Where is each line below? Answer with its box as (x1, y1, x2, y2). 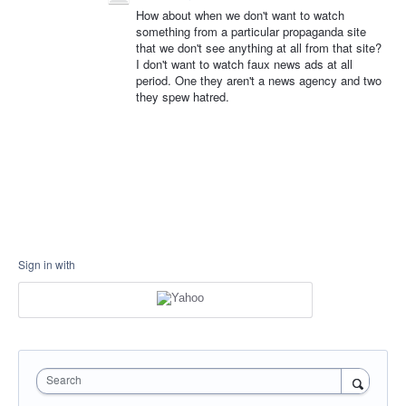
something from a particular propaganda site (136, 23, 366, 40)
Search (46, 371, 82, 387)
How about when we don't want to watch (136, 6, 344, 24)
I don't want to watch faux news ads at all (136, 55, 353, 72)
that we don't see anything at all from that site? (136, 39, 382, 56)
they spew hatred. (136, 88, 229, 105)
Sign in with (18, 256, 75, 272)
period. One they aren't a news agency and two (136, 72, 382, 89)
